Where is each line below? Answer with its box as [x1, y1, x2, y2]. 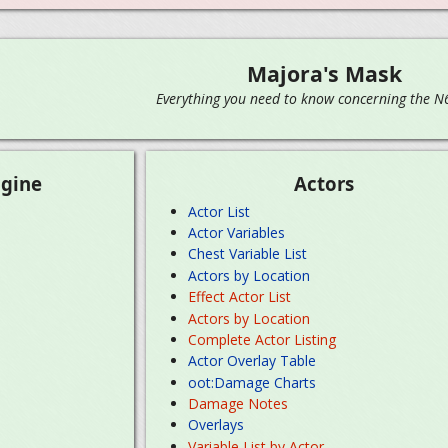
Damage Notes [188, 394, 289, 414]
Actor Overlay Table [188, 351, 317, 371]
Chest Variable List [188, 244, 308, 264]
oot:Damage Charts [188, 372, 317, 392]
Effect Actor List [188, 287, 292, 307]
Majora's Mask [246, 59, 402, 89]
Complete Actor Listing [188, 329, 337, 349]
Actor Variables [188, 222, 286, 242]
